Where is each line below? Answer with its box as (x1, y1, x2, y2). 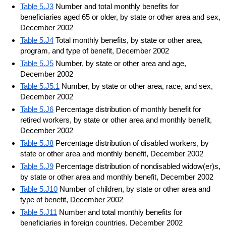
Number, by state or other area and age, (53, 59, 186, 68)
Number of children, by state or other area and (58, 185, 210, 194)
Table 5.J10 (20, 185, 58, 194)
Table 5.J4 (20, 35, 53, 44)
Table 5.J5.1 (20, 82, 60, 91)
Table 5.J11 (20, 208, 57, 217)
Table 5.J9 (20, 161, 53, 171)
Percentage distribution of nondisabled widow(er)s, (53, 161, 220, 171)
